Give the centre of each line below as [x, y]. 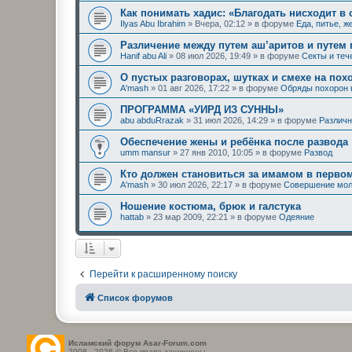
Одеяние [297, 217]
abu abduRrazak [152, 121]
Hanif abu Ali [143, 56]
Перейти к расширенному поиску [163, 274]
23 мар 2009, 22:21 [191, 217]
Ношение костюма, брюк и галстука [211, 207]
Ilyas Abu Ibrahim [153, 24]
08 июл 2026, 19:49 [213, 56]
